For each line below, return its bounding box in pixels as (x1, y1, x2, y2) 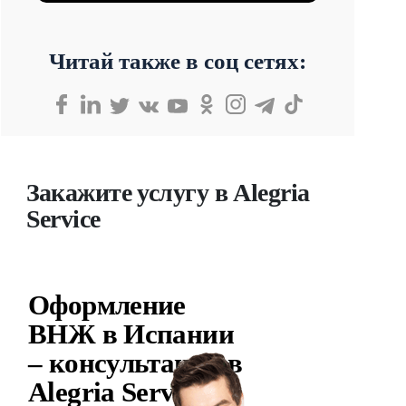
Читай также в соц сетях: (49, 49, 306, 73)
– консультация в (28, 347, 243, 379)
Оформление (28, 289, 186, 321)
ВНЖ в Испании (28, 318, 234, 350)
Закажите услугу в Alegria (25, 179, 310, 207)
